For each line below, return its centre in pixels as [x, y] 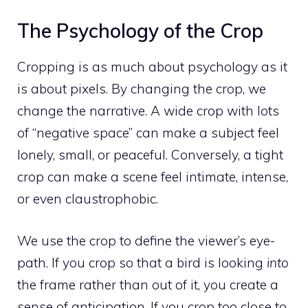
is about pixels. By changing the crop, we [142, 89]
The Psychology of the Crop [140, 31]
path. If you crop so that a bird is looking [142, 262]
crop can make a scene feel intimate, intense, [153, 177]
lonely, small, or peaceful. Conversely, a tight [150, 155]
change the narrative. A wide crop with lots [148, 111]
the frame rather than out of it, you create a [148, 284]
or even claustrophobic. [88, 199]
